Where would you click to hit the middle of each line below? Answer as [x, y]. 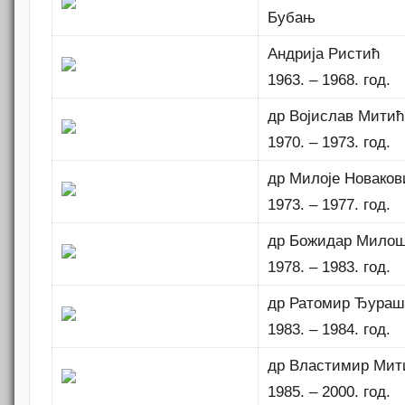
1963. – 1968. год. [330, 80]
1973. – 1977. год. [330, 205]
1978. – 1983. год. [330, 268]
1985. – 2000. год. [330, 392]
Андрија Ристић [324, 54]
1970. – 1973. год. [330, 143]
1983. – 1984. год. [330, 330]
